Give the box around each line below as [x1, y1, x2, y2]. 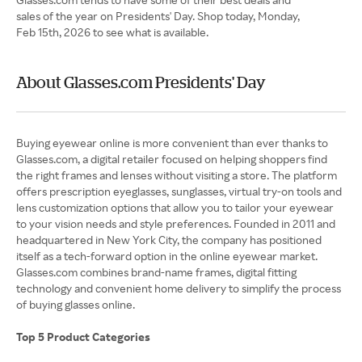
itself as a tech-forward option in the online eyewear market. [16, 249, 318, 263]
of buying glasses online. [16, 297, 135, 312]
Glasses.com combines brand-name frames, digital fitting [16, 265, 297, 280]
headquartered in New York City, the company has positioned [16, 233, 322, 247]
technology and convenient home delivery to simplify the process [16, 281, 341, 296]
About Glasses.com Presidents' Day [16, 73, 266, 92]
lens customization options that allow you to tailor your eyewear [16, 200, 334, 215]
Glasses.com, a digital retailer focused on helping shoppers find [16, 152, 327, 166]
